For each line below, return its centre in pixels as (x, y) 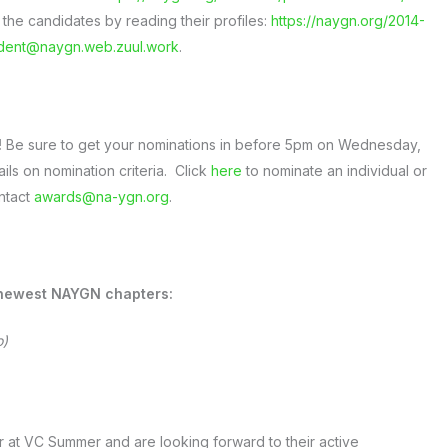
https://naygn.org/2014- (348, 20)
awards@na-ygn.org (101, 196)
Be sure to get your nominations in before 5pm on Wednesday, (213, 144)
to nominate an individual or (334, 170)
